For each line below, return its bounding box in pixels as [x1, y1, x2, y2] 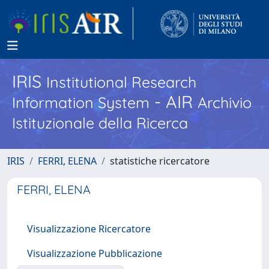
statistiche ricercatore [110, 154, 210, 168]
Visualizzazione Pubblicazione [27, 247, 162, 260]
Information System [12, 93, 150, 112]
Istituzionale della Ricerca [12, 113, 188, 132]
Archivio [198, 93, 252, 112]
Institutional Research [46, 73, 196, 91]
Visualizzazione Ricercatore [27, 222, 151, 235]
